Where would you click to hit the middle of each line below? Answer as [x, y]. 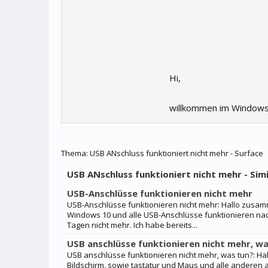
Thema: [75, 153]
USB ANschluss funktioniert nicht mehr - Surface [176, 153]
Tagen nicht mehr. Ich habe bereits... [132, 225]
